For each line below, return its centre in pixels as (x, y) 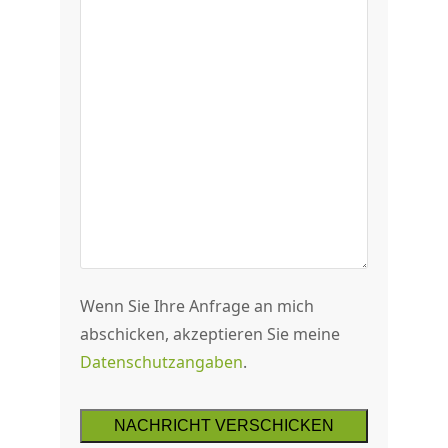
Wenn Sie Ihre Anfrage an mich (197, 306)
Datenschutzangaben (161, 362)
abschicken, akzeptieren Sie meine (210, 334)
